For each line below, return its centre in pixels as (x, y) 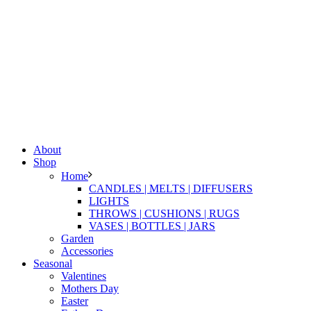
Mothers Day (90, 289)
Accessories (87, 251)
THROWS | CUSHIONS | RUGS (164, 214)
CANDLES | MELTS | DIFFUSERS (171, 189)
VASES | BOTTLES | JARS (152, 226)
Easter (75, 301)
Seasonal (53, 264)
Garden (77, 239)
